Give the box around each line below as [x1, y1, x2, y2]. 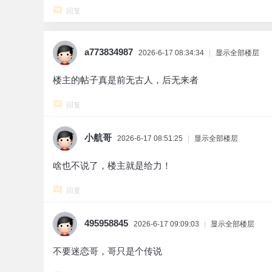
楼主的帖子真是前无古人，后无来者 [53, 75, 199, 85]
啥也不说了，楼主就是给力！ [53, 160, 171, 171]
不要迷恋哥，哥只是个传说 [53, 246, 162, 256]
